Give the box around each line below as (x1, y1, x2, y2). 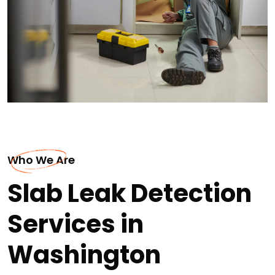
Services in (7, 206, 144, 241)
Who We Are (7, 152, 75, 168)
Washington (7, 237, 161, 272)
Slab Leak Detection (7, 176, 252, 211)
